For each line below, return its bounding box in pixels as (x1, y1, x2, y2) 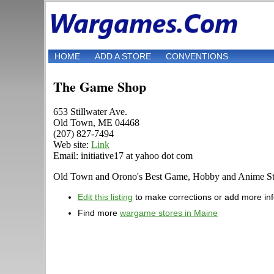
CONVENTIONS (166, 51, 228, 62)
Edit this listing (78, 192, 133, 202)
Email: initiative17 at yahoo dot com (53, 150, 193, 161)
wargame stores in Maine (120, 208, 218, 218)
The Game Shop (53, 76, 146, 97)
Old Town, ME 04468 (53, 117, 139, 128)
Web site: (53, 139, 91, 150)
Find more (78, 208, 120, 218)
